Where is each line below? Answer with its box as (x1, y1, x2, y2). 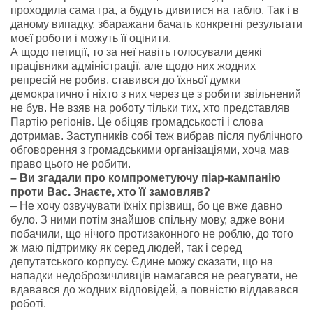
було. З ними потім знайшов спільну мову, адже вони (10, 214, 284, 226)
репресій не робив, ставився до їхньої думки (10, 74, 240, 86)
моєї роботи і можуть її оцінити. (10, 32, 171, 44)
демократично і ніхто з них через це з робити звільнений (10, 88, 301, 100)
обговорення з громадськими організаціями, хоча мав (10, 144, 289, 156)
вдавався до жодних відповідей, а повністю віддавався (10, 284, 298, 296)
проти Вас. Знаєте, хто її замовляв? (10, 186, 210, 198)
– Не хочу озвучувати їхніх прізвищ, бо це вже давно (10, 200, 282, 212)
